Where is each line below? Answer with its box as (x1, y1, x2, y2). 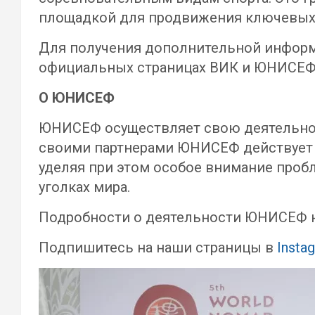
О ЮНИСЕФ (39, 89, 115, 106)
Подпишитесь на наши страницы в (39, 239, 277, 256)
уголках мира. (39, 179, 130, 195)
